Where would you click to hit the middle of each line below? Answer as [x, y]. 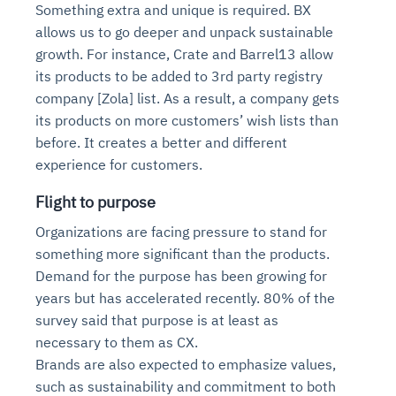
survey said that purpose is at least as [157, 320]
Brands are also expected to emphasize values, [186, 364]
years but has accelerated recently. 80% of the [185, 297]
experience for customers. [119, 164]
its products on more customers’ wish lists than [187, 120]
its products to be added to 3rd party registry [179, 76]
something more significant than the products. [183, 253]
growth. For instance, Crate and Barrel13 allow [184, 53]
